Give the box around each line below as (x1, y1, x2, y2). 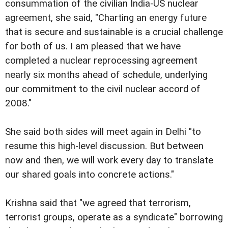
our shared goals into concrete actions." (5, 168, 174, 180)
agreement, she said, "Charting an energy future (5, 12, 207, 23)
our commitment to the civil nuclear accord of (5, 83, 201, 95)
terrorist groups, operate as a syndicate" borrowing (5, 211, 223, 223)
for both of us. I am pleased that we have (5, 40, 181, 52)
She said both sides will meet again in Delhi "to (5, 126, 201, 137)
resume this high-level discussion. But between (5, 140, 204, 152)
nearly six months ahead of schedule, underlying (5, 69, 208, 80)
